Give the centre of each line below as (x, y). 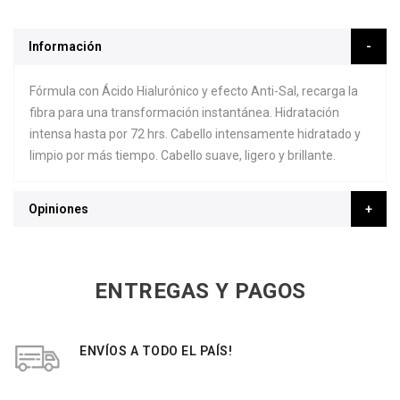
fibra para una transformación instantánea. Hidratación (184, 112)
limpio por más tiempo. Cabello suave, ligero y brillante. (183, 155)
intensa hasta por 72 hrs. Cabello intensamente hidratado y (195, 134)
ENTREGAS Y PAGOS (200, 291)
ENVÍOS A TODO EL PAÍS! (156, 351)
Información (65, 46)
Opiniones (58, 209)
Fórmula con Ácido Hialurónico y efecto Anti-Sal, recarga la (194, 91)
